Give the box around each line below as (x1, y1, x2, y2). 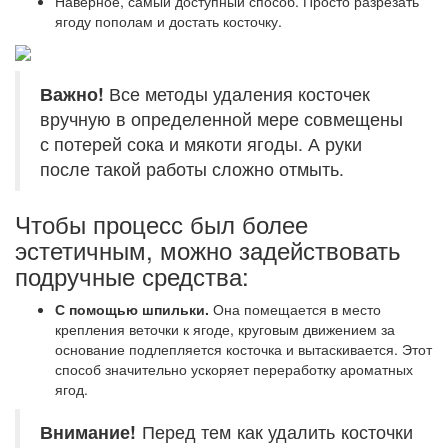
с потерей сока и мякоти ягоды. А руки (40, 130, 362, 156)
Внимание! (40, 418, 136, 444)
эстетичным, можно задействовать (15, 231, 401, 267)
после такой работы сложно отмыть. (40, 155, 344, 181)
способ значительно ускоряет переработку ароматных (55, 358, 413, 379)
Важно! (40, 80, 104, 106)
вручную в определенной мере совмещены (40, 105, 403, 131)
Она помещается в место (209, 298, 381, 319)
